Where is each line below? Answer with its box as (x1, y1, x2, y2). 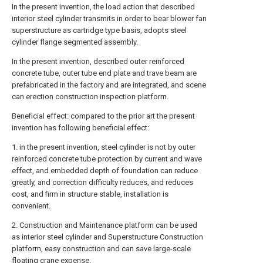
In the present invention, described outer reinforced (12, 57, 184, 66)
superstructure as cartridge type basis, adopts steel (12, 26, 187, 35)
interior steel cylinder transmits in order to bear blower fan (12, 14, 207, 23)
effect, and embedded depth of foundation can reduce (12, 166, 198, 175)
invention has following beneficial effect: (12, 123, 149, 132)
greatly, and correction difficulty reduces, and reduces (12, 178, 193, 187)
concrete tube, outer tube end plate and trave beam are (12, 69, 197, 77)
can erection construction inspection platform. (12, 92, 168, 101)
